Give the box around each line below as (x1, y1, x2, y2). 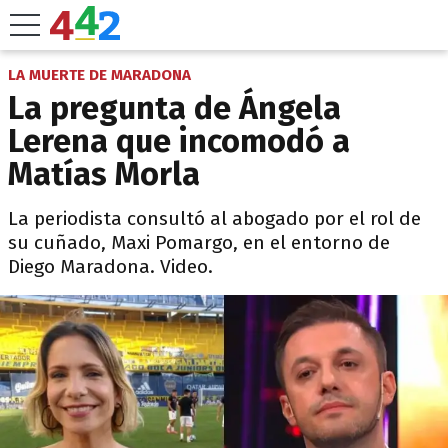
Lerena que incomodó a (8, 122, 350, 160)
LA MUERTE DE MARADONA (8, 66, 191, 84)
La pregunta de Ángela (8, 89, 341, 127)
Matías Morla (8, 155, 200, 193)
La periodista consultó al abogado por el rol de (8, 207, 421, 230)
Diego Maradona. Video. (8, 255, 213, 278)
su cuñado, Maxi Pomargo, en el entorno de (8, 231, 390, 254)
